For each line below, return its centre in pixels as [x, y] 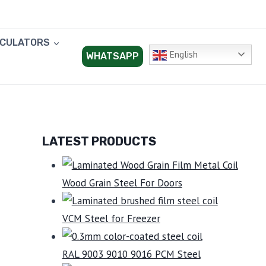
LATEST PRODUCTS [99, 141]
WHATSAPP [113, 56]
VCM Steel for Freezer [111, 218]
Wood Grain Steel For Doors [122, 183]
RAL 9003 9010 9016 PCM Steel [131, 254]
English [182, 54]
